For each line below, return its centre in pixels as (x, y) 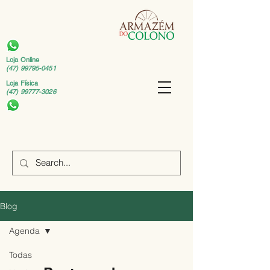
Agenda (24, 231)
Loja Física (22, 83)
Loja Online (23, 60)
